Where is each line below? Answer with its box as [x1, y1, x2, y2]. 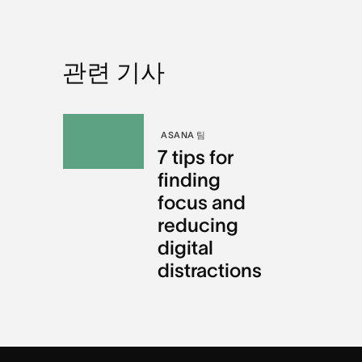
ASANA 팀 [161, 129, 206, 140]
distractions [158, 259, 263, 281]
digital [158, 236, 214, 259]
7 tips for [158, 145, 234, 168]
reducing [158, 213, 239, 236]
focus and [158, 191, 246, 213]
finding [158, 168, 221, 191]
